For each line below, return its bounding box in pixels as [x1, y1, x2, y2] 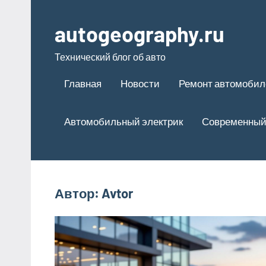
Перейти [31, 2, 69, 14]
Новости [121, 77, 160, 89]
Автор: [55, 185, 102, 201]
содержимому [31, 36, 92, 47]
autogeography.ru [55, 21, 224, 46]
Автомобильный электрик [64, 115, 183, 127]
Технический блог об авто [55, 51, 166, 62]
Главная [64, 77, 102, 89]
